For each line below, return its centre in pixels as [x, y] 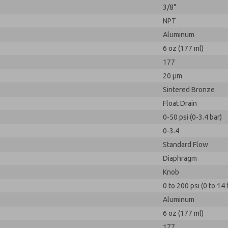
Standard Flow [186, 145]
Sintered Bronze [189, 90]
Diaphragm [180, 158]
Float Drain [180, 103]
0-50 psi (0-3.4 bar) [192, 117]
